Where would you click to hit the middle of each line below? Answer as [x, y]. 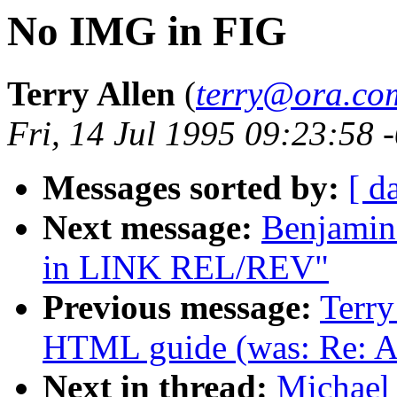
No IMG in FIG [147, 31]
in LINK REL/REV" [186, 268]
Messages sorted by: [191, 188]
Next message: [148, 228]
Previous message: [177, 307]
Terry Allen [91, 94]
